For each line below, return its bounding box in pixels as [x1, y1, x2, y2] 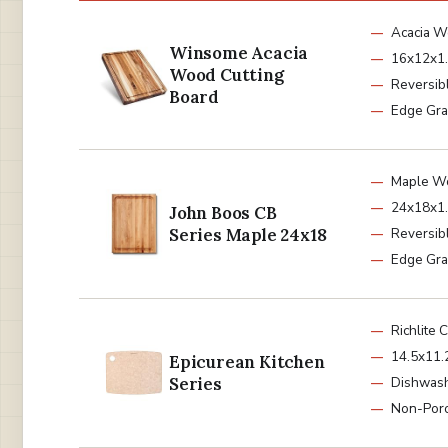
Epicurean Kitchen [169, 351, 325, 374]
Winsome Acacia [169, 42, 309, 65]
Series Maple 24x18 [169, 224, 327, 247]
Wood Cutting [169, 64, 284, 87]
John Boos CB [169, 202, 277, 225]
